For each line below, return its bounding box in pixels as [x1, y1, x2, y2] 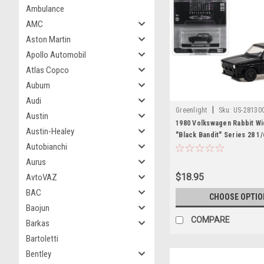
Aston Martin [26, 34, 71, 45]
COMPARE [191, 214, 230, 225]
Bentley [26, 249, 51, 259]
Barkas [26, 218, 49, 229]
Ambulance [26, 4, 64, 14]
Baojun [26, 203, 49, 213]
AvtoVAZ [26, 172, 57, 183]
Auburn [26, 80, 50, 91]
